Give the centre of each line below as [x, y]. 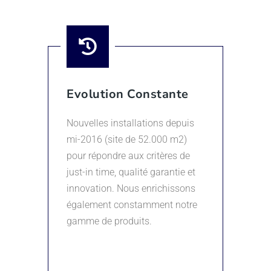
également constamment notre [132, 205]
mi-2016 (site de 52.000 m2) [127, 140]
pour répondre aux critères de [128, 156]
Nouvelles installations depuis [130, 123]
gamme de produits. [109, 221]
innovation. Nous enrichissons [131, 189]
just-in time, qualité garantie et [131, 172]
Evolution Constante [128, 94]
